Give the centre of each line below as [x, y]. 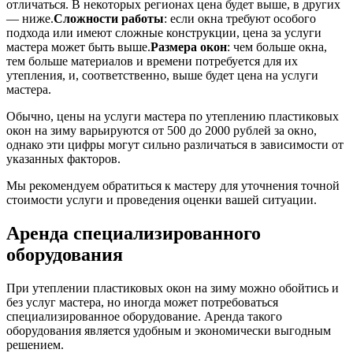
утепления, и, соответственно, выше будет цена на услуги [162, 76]
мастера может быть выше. [78, 47]
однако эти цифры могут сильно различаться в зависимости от [175, 145]
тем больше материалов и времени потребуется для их [152, 61]
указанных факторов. [63, 159]
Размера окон [189, 47]
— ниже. [30, 19]
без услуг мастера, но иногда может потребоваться [142, 302]
